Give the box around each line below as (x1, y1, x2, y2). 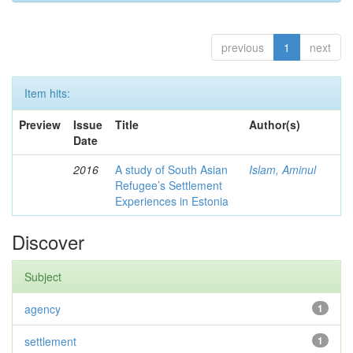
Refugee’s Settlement (115, 177, 222, 193)
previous (221, 39, 264, 55)
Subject (24, 269, 61, 284)
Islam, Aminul (249, 162, 316, 177)
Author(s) (249, 117, 300, 132)
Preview (19, 117, 61, 132)
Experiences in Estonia (115, 193, 229, 209)
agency (24, 301, 61, 317)
